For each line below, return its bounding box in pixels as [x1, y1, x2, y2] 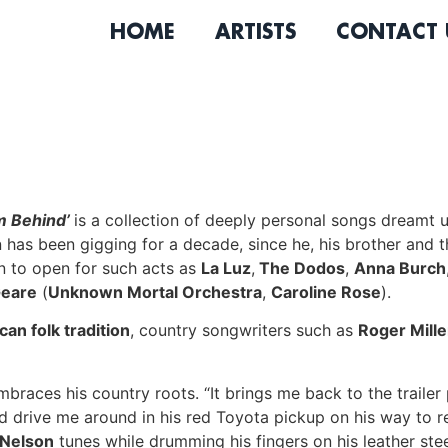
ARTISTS [214, 22, 296, 44]
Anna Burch [354, 258, 446, 278]
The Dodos [255, 258, 345, 278]
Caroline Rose [271, 282, 381, 302]
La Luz [201, 258, 251, 278]
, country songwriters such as [130, 320, 358, 341]
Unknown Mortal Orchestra [48, 282, 262, 302]
